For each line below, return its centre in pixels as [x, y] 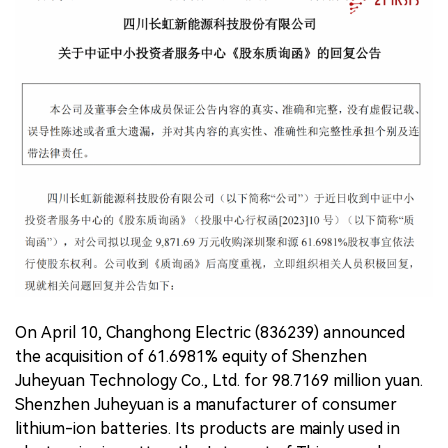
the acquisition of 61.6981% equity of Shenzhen [191, 356]
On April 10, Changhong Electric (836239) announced [210, 332]
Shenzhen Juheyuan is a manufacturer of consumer [206, 404]
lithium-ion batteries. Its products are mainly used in [207, 428]
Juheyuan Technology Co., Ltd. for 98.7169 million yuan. [219, 380]
